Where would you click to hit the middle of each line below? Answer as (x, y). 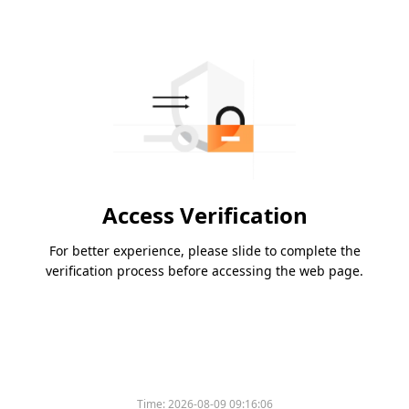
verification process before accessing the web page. (204, 271)
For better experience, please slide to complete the (204, 251)
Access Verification (204, 215)
